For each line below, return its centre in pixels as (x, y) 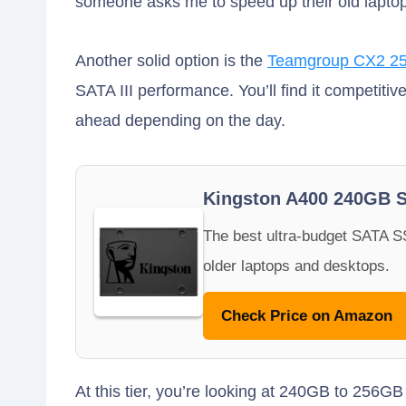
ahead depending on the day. (180, 121)
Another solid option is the (171, 61)
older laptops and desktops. (296, 266)
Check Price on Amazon (307, 316)
